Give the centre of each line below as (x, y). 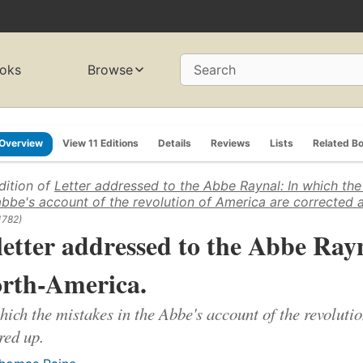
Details (175, 143)
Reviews (231, 143)
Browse (111, 70)
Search (215, 70)
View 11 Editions (100, 143)
